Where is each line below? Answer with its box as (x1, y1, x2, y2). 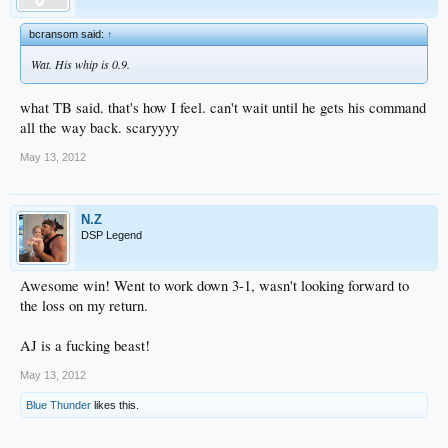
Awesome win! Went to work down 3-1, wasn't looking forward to (20, 276, 409, 296)
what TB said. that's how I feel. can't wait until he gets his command (20, 98, 426, 118)
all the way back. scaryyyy (20, 118, 179, 138)
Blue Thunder (26, 399, 91, 412)
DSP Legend (81, 229, 142, 242)
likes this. (91, 399, 139, 412)
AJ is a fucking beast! (20, 336, 150, 356)
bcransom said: (29, 27, 107, 40)
